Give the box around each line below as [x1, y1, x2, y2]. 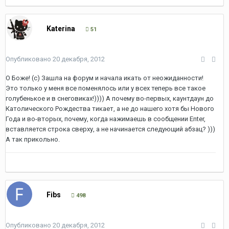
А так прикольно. [6, 135, 60, 143]
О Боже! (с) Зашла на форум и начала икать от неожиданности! [6, 74, 203, 82]
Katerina [47, 25, 75, 33]
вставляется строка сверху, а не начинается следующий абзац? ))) [6, 125, 215, 133]
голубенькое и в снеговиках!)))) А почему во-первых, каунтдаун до [6, 95, 214, 102]
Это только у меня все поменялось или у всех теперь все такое [6, 84, 205, 92]
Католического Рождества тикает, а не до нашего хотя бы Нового [6, 105, 214, 112]
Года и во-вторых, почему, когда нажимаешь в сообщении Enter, [6, 115, 205, 123]
